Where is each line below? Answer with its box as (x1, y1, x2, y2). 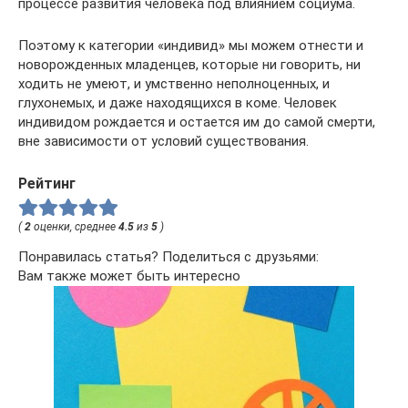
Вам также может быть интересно (18, 267, 240, 284)
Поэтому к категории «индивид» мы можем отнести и (18, 37, 363, 55)
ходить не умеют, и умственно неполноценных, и (18, 76, 330, 93)
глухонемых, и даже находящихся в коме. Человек (18, 95, 337, 112)
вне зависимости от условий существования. (18, 133, 309, 150)
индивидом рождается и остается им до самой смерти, (18, 114, 375, 131)
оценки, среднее (31, 219, 118, 233)
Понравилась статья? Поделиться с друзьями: (18, 248, 319, 265)
